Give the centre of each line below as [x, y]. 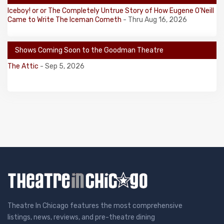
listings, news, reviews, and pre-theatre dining [81, 217]
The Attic [24, 66]
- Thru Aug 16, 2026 [155, 19]
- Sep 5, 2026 [62, 66]
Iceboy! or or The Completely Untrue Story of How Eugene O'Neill [111, 10]
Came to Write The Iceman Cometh [65, 19]
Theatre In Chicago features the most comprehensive [95, 205]
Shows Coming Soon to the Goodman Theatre [89, 50]
